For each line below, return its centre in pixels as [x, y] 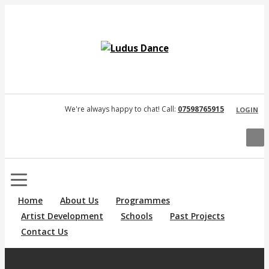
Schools [137, 216]
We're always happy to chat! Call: [121, 109]
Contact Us [44, 231]
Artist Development [62, 216]
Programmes [143, 200]
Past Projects [197, 216]
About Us [79, 200]
